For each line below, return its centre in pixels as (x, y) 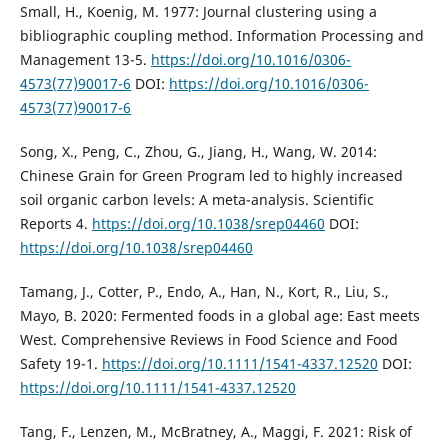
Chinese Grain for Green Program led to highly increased (211, 175)
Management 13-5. (85, 59)
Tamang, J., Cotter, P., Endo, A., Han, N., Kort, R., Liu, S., (204, 291)
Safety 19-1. (60, 363)
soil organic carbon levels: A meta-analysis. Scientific (196, 199)
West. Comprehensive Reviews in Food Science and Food (208, 339)
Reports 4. (55, 223)
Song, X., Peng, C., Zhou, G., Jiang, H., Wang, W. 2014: (198, 151)
